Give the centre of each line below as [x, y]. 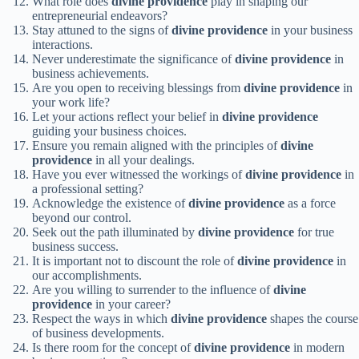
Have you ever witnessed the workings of [139, 175]
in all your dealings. [143, 160]
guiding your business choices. [109, 131]
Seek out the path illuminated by [115, 232]
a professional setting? [88, 189]
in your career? [131, 305]
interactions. [63, 45]
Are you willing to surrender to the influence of [153, 290]
